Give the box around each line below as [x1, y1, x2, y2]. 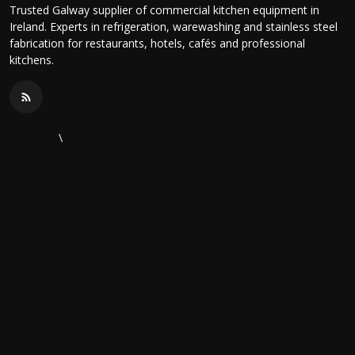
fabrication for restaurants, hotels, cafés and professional [10, 36, 305, 52]
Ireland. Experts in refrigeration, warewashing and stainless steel [10, 19, 338, 35]
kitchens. [10, 52, 54, 68]
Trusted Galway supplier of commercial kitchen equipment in [10, 2, 319, 18]
